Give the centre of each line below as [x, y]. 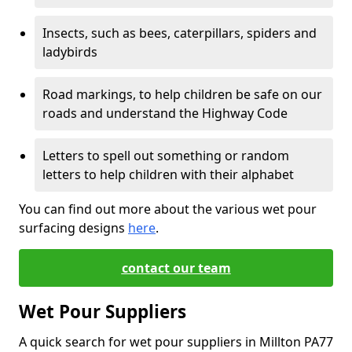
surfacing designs [73, 228]
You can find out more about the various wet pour [168, 209]
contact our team [176, 268]
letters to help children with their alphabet [168, 174]
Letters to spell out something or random [166, 156]
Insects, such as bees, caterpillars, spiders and [180, 33]
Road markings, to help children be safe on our [182, 94]
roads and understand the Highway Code [165, 113]
